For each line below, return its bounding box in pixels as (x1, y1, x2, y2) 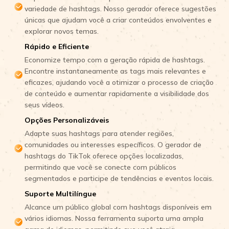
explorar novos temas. (25, 27, 99, 36)
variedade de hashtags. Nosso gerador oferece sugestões (25, 4, 216, 13)
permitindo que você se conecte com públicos (25, 163, 176, 172)
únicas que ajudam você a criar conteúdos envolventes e (25, 15, 212, 25)
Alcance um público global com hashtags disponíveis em (25, 202, 212, 212)
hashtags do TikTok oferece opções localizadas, (25, 151, 184, 161)
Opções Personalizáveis (25, 116, 109, 125)
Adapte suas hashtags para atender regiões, (25, 129, 174, 138)
